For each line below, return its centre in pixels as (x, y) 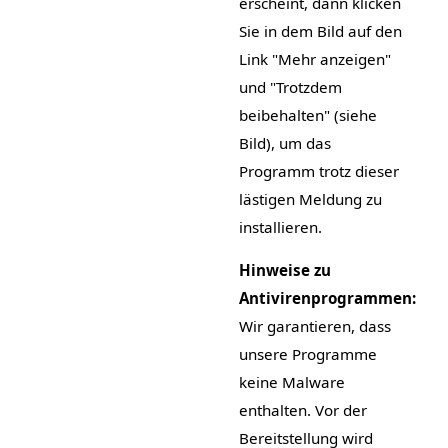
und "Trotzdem (290, 86)
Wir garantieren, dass (314, 325)
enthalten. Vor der (302, 409)
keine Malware (291, 381)
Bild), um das (284, 142)
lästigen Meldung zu (310, 198)
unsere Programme (307, 353)
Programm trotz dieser (318, 170)
